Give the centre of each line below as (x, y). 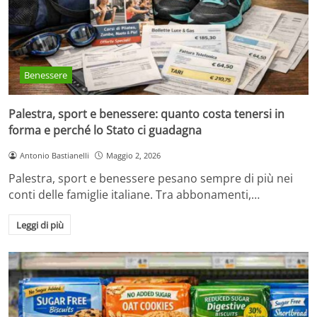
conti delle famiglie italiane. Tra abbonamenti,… (134, 194)
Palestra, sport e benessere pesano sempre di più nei (151, 178)
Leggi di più (40, 225)
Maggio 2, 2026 (133, 155)
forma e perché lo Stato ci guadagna (105, 130)
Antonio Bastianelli (54, 155)
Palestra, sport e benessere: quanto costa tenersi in (146, 114)
